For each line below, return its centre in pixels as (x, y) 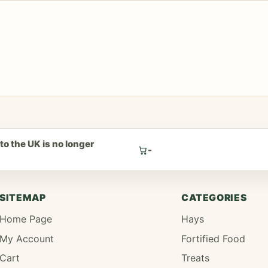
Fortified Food (213, 238)
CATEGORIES (214, 197)
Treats (195, 258)
